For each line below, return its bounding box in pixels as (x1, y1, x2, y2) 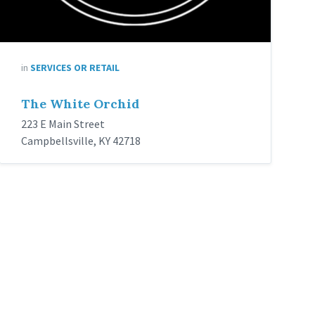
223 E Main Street (21, 117, 105, 131)
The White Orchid (21, 96, 140, 112)
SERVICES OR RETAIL (30, 61, 120, 75)
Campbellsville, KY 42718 (21, 134, 141, 148)
